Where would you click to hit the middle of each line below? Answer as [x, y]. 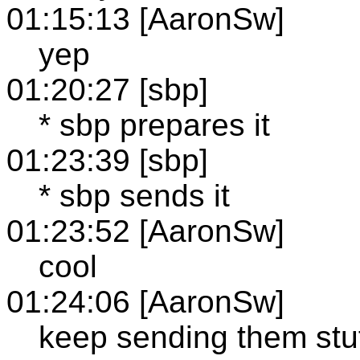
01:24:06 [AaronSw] [145, 301]
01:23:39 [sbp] [107, 160]
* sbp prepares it [154, 125]
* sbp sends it [134, 195]
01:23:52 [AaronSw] [145, 231]
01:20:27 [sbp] [107, 89]
